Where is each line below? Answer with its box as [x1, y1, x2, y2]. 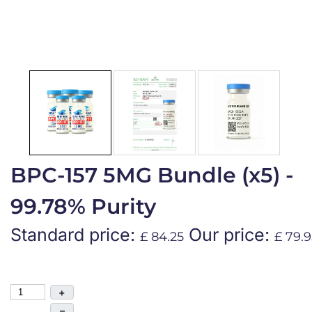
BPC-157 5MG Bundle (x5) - [10, 162, 294, 188]
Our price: [189, 224, 270, 245]
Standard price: [10, 224, 135, 245]
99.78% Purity [10, 193, 156, 219]
